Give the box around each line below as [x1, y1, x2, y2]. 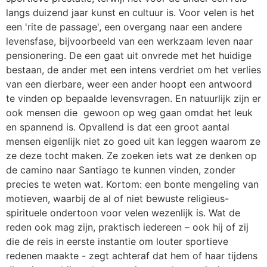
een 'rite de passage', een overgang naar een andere [6, 21, 242, 33]
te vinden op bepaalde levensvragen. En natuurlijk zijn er [6, 92, 261, 104]
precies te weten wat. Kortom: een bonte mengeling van [6, 178, 259, 190]
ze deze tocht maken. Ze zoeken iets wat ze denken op [6, 150, 257, 162]
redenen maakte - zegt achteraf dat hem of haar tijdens [6, 250, 257, 262]
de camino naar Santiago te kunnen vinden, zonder [6, 164, 235, 176]
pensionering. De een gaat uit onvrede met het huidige [6, 49, 252, 61]
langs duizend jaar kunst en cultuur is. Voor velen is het [6, 7, 254, 18]
